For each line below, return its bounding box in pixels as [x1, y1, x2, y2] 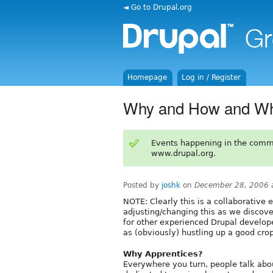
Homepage [127, 73, 168, 82]
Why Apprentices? [123, 249, 203, 258]
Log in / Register [182, 73, 241, 82]
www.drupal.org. [151, 148, 216, 158]
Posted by [123, 180, 161, 190]
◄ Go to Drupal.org [123, 2, 192, 12]
